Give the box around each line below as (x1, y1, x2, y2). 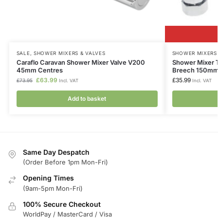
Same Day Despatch (23, 148, 90, 157)
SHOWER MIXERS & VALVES (33, 50, 106, 56)
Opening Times (23, 174, 74, 182)
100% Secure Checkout (23, 200, 101, 208)
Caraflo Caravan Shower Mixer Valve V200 (16, 58, 145, 67)
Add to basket (68, 95, 107, 103)
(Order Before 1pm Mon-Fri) (23, 158, 108, 166)
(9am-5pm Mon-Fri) (23, 184, 83, 192)
